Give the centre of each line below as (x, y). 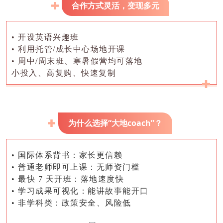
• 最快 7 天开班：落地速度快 (68, 179)
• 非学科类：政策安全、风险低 (71, 203)
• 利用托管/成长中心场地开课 (68, 49)
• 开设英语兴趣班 (45, 37)
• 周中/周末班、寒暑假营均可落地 (77, 61)
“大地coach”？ (135, 123)
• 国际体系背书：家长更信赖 (67, 155)
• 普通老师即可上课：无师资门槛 (76, 167)
